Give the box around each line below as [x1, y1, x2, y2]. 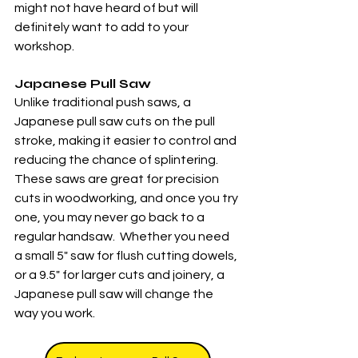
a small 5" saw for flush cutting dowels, [14, 249, 240, 262]
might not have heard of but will [14, 2, 201, 14]
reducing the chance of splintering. [14, 153, 221, 166]
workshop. [14, 40, 74, 53]
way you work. [14, 307, 97, 320]
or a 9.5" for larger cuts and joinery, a [14, 268, 227, 281]
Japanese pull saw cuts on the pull [14, 115, 217, 128]
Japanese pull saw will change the [14, 288, 216, 300]
